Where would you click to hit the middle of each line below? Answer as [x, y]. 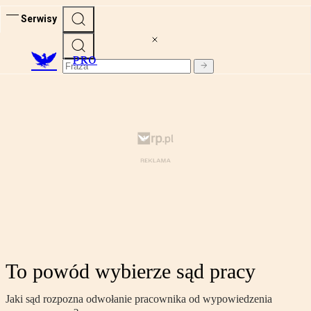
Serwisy [39, 18]
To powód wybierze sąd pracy [131, 271]
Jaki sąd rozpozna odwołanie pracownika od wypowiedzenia [139, 299]
